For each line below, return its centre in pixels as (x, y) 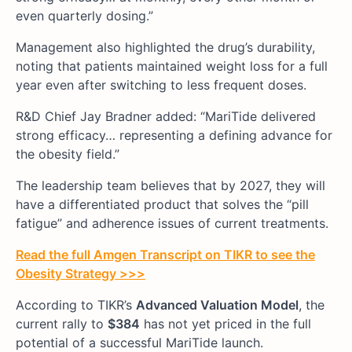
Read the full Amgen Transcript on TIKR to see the (165, 255)
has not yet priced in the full (225, 324)
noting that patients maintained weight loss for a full (172, 66)
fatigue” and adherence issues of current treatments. (172, 224)
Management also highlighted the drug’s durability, (165, 48)
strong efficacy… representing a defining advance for (174, 136)
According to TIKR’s (76, 305)
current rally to (62, 324)
